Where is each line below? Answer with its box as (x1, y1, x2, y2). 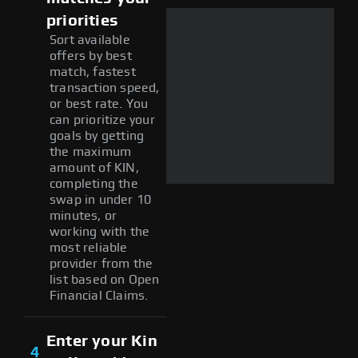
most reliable (50, 241, 128, 254)
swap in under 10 (50, 193, 152, 206)
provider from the (50, 257, 153, 270)
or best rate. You (50, 97, 149, 110)
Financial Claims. (50, 288, 149, 302)
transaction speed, (50, 81, 160, 94)
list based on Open (50, 272, 160, 286)
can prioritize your (50, 113, 155, 126)
